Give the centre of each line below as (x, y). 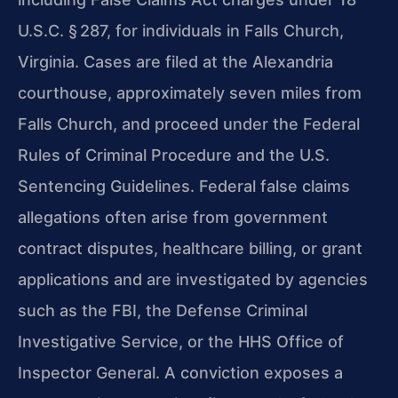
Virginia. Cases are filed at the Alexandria (175, 61)
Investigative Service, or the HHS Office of (181, 341)
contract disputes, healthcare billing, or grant (190, 248)
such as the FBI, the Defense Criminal (163, 310)
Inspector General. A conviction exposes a (180, 372)
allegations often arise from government (173, 217)
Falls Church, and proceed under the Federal (189, 123)
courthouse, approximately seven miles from (190, 92)
